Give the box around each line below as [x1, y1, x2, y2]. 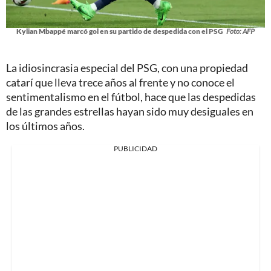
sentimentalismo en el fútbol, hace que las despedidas [6, 90, 256, 104]
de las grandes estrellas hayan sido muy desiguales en [6, 105, 253, 119]
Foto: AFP [226, 27, 255, 36]
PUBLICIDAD [114, 144, 157, 154]
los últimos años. [6, 119, 85, 133]
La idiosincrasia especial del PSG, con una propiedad [6, 61, 248, 75]
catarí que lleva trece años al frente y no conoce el [6, 76, 235, 90]
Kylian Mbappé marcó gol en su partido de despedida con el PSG [16, 27, 223, 36]
